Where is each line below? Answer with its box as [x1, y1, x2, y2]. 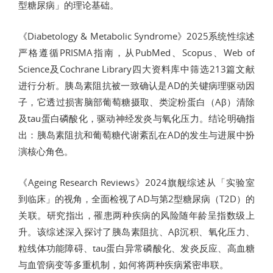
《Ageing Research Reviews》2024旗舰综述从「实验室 [18, 175, 255, 188]
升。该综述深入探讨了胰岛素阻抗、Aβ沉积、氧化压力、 [18, 225, 255, 238]
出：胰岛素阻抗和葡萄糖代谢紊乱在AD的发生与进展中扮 [18, 128, 255, 141]
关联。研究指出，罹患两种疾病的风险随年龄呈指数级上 [18, 208, 255, 221]
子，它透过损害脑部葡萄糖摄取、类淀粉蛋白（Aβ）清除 [18, 95, 255, 108]
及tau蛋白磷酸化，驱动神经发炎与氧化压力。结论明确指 [18, 112, 255, 124]
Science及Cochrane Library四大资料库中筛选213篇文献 [18, 62, 255, 75]
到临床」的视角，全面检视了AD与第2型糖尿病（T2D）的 [18, 192, 255, 205]
